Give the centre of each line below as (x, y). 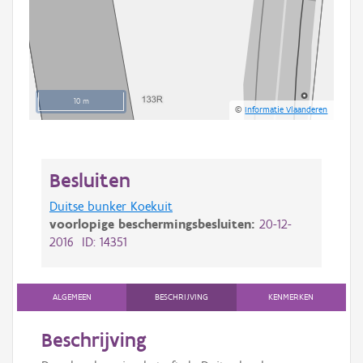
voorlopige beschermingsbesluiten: (154, 224)
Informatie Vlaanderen (286, 110)
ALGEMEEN (72, 297)
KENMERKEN (291, 297)
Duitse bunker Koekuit (111, 206)
